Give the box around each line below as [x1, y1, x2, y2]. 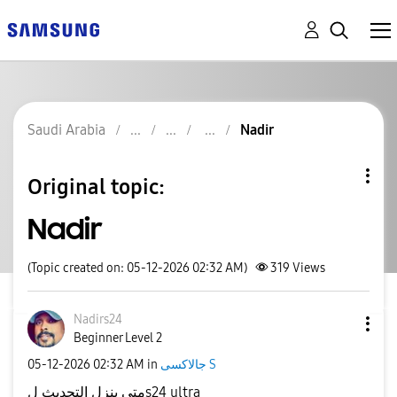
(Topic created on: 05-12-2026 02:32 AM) [27, 261, 247, 276]
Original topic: [27, 174, 165, 199]
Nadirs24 [74, 312, 122, 327]
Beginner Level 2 [74, 331, 162, 346]
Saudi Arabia [27, 121, 105, 138]
